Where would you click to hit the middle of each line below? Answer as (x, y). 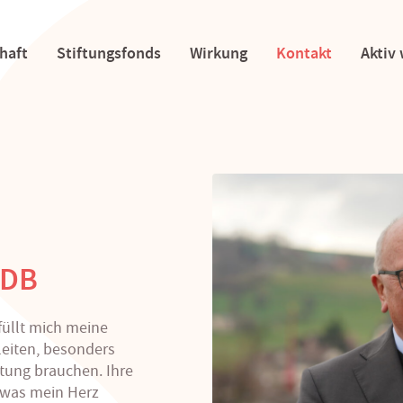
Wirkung (218, 53)
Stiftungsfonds (108, 53)
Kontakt (304, 53)
